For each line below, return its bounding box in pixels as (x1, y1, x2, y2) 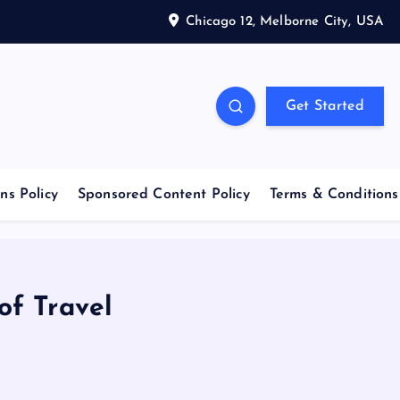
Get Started (285, 99, 364, 113)
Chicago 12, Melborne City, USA (186, 14, 384, 29)
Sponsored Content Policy (77, 187, 250, 202)
